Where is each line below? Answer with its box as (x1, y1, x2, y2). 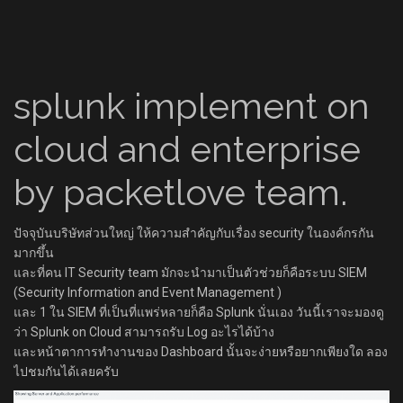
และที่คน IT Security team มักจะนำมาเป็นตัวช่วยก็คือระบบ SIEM (13, 265, 367, 280)
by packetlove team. (13, 171, 347, 213)
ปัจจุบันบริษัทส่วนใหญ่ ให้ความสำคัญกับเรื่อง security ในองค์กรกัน (13, 226, 374, 240)
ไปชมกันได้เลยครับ (13, 364, 119, 379)
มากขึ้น (13, 246, 54, 260)
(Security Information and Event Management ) (13, 285, 282, 300)
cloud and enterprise (13, 128, 361, 170)
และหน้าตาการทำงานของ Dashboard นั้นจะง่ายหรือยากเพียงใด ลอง (13, 345, 388, 359)
